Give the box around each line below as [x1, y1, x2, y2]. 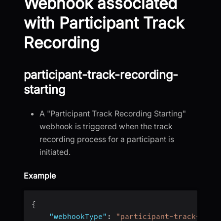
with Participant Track [24, 13, 184, 33]
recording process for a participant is [39, 134, 174, 144]
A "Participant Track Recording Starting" [39, 108, 186, 118]
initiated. [39, 147, 71, 157]
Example [24, 170, 56, 181]
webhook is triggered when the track [39, 121, 173, 131]
